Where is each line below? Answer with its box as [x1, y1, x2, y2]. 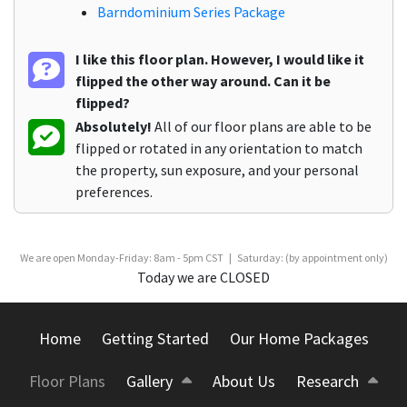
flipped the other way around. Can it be [75, 71, 331, 90]
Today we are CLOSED [137, 267, 270, 286]
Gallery [126, 370, 173, 392]
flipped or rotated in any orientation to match [75, 138, 362, 157]
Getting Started [101, 327, 209, 349]
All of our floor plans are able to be [152, 116, 372, 135]
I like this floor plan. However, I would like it [75, 49, 364, 68]
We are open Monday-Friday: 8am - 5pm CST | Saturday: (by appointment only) [19, 250, 388, 264]
